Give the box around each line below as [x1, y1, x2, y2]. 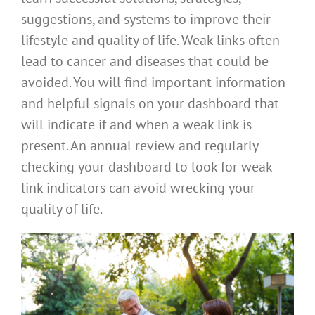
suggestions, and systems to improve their [21, 10, 271, 29]
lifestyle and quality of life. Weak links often [21, 31, 280, 50]
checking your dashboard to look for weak [21, 157, 272, 176]
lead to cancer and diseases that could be [21, 52, 269, 71]
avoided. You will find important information [21, 73, 285, 92]
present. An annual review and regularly [21, 136, 258, 155]
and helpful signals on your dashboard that [21, 94, 279, 113]
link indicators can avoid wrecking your [21, 179, 255, 198]
